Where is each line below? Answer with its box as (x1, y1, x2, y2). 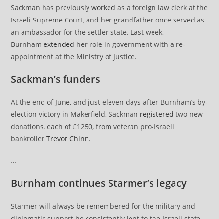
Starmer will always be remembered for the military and (11, 201, 196, 211)
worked (91, 3, 116, 12)
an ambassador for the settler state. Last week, (11, 27, 164, 37)
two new (174, 109, 203, 119)
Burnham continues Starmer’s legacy (11, 176, 187, 190)
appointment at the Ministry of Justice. (11, 52, 137, 61)
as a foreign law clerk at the (115, 3, 208, 12)
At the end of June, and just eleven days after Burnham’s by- (11, 97, 208, 107)
